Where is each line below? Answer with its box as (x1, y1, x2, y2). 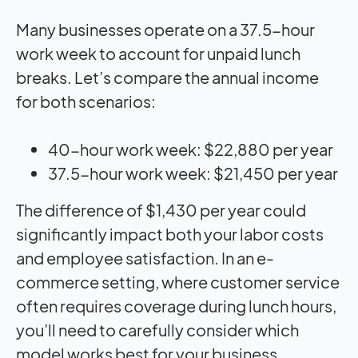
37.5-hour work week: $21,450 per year (48, 162, 338, 183)
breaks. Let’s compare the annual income (16, 66, 319, 87)
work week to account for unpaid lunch (16, 42, 300, 63)
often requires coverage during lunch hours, (16, 295, 336, 316)
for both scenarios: (16, 90, 156, 111)
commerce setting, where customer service (16, 271, 340, 292)
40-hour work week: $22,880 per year (48, 138, 333, 159)
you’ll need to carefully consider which (16, 319, 299, 340)
